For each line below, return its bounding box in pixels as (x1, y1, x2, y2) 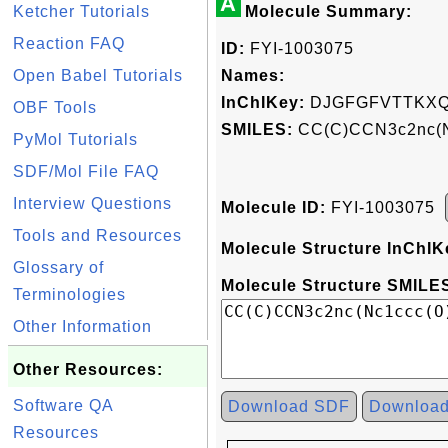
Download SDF (228, 398, 350, 415)
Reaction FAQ (13, 35, 125, 52)
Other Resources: (13, 361, 163, 378)
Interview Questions (13, 195, 172, 212)
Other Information (13, 318, 152, 335)
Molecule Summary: (245, 3, 412, 20)
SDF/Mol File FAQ (13, 163, 159, 180)
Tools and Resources (13, 227, 182, 244)
